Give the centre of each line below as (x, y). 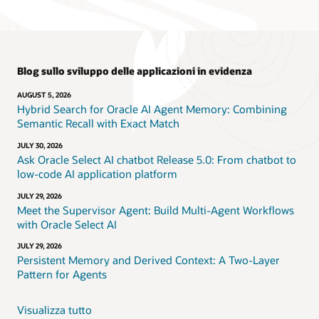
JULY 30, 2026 (40, 146)
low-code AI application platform (97, 173)
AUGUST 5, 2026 (44, 95)
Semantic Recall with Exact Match (98, 124)
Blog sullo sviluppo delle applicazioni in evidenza (135, 71)
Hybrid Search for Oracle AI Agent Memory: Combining (152, 109)
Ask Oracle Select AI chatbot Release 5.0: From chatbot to (157, 159)
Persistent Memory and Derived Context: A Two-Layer (148, 260)
